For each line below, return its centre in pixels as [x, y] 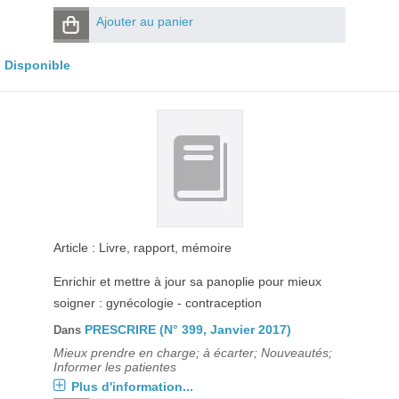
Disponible [37, 65]
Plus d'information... [132, 387]
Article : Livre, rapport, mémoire [142, 248]
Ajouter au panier [144, 21]
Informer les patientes [114, 367]
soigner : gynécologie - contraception [157, 303]
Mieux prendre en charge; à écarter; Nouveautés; [192, 353]
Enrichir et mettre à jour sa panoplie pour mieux [187, 281]
